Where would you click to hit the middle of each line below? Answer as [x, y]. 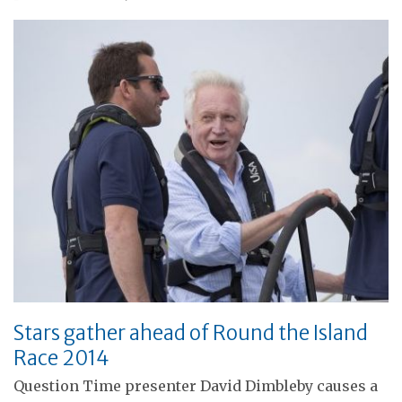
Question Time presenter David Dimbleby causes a [196, 385]
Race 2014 [61, 358]
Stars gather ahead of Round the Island [191, 332]
